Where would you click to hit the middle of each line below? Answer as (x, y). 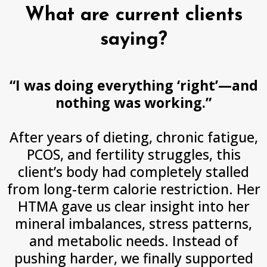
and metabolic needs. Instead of (133, 241)
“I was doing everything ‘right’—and (133, 85)
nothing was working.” (133, 103)
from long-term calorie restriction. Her (133, 189)
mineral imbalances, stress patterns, (133, 223)
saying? (133, 40)
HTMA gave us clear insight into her (133, 206)
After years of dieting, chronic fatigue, (133, 137)
